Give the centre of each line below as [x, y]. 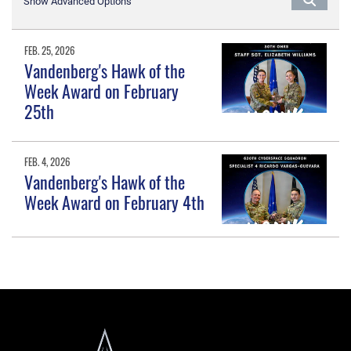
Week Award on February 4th [115, 203]
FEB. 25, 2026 [50, 50]
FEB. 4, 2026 [48, 161]
